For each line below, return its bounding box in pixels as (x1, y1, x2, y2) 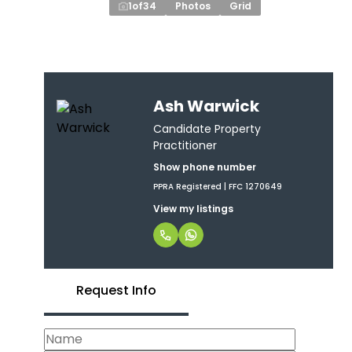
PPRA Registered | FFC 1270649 (152, 180, 282, 192)
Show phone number (152, 159, 256, 174)
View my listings (152, 201, 233, 215)
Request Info (76, 281, 156, 299)
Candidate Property (152, 120, 261, 137)
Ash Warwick (152, 94, 259, 117)
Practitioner (152, 137, 217, 153)
